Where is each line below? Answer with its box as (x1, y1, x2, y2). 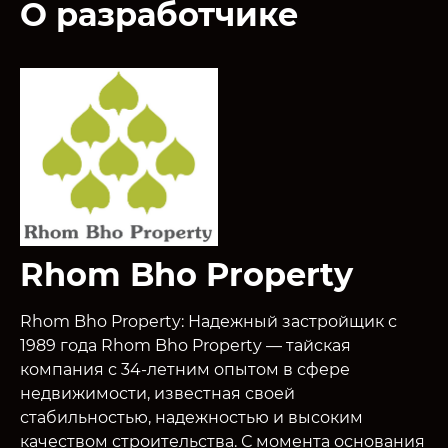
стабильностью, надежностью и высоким (20, 407, 363, 427)
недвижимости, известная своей (20, 383, 295, 403)
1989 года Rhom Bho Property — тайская (20, 335, 351, 355)
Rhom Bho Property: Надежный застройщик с (20, 311, 397, 331)
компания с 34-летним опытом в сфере (20, 359, 350, 379)
